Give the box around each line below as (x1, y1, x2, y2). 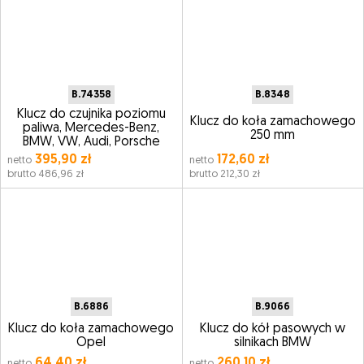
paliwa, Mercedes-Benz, (23, 122, 160, 135)
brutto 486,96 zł (7, 169, 84, 180)
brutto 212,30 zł (188, 169, 260, 180)
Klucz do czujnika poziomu (16, 108, 166, 121)
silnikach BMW (234, 336, 312, 349)
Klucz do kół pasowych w (200, 323, 346, 336)
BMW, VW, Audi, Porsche (22, 136, 160, 149)
